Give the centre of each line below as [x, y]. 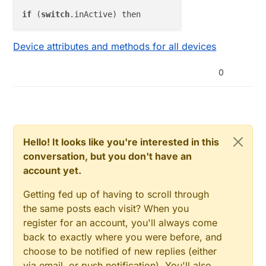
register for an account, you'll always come [121, 222]
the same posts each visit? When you [106, 208]
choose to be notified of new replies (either [120, 251]
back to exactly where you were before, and [123, 237]
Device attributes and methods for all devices [115, 46]
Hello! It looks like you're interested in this [121, 142]
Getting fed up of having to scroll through [116, 194]
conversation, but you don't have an [108, 156]
